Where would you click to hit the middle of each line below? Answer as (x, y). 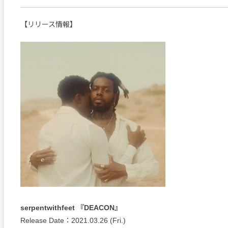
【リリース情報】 (49, 25)
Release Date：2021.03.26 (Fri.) (73, 221)
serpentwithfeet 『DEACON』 (71, 208)
